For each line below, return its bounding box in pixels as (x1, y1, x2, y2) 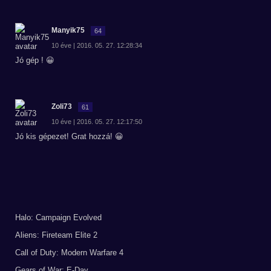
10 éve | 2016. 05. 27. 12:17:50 (51, 118, 142, 125)
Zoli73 (51, 102, 72, 111)
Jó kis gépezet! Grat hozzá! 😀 (15, 132, 123, 141)
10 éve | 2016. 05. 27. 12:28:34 (51, 42, 142, 49)
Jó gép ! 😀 (15, 56, 54, 65)
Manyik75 (51, 26, 85, 34)
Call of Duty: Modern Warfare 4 (15, 248, 123, 257)
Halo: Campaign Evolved (15, 213, 102, 222)
